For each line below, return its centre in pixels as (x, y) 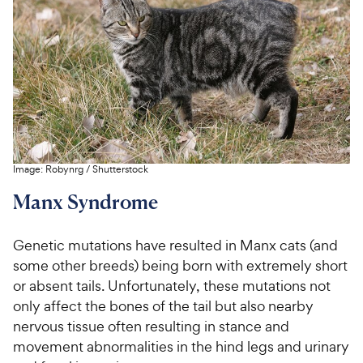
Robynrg (64, 170)
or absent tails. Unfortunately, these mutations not (172, 286)
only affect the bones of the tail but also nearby (163, 306)
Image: (29, 170)
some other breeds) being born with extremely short (180, 266)
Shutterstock (120, 170)
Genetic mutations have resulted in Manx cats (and (175, 246)
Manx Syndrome (85, 202)
